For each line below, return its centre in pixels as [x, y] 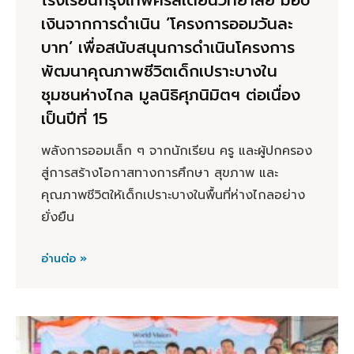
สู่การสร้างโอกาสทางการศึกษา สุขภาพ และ [160, 173]
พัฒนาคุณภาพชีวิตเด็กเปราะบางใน [159, 71]
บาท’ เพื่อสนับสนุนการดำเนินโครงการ [168, 47]
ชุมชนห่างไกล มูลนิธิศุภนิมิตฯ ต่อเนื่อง [171, 94]
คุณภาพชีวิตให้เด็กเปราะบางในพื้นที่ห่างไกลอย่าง [173, 195]
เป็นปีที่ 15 [77, 118]
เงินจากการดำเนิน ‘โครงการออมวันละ [167, 23]
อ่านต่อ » [64, 258]
